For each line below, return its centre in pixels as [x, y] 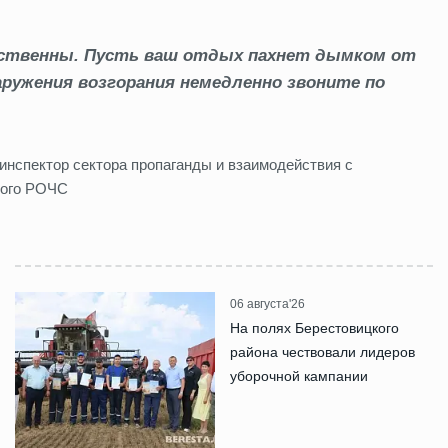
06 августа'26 [267, 303]
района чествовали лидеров [322, 351]
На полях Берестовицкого [314, 327]
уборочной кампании [299, 375]
